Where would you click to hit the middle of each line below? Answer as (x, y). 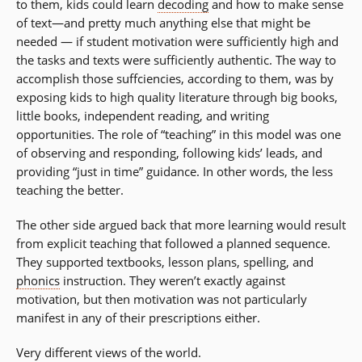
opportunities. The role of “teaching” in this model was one (179, 135)
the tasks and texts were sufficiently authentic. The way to (176, 60)
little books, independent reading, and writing (143, 116)
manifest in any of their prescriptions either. (138, 318)
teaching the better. (70, 190)
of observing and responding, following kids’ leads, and (169, 153)
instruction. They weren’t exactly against (173, 281)
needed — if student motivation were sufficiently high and (177, 42)
